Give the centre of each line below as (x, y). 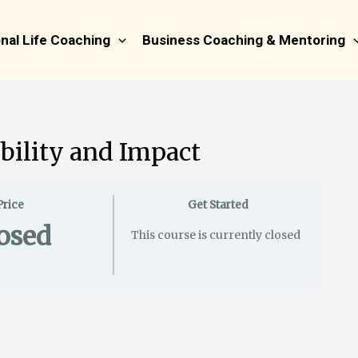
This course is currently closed (215, 235)
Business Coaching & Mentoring (244, 40)
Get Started (219, 205)
